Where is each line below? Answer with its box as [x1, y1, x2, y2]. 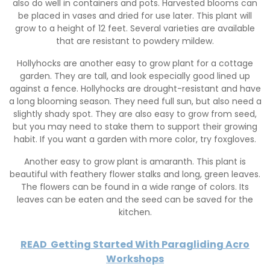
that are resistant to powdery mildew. [56, 34, 214, 47]
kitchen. [118, 206, 152, 218]
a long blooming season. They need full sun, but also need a [8, 95, 262, 107]
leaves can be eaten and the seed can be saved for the [17, 193, 253, 206]
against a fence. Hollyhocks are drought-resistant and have [9, 82, 261, 95]
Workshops [106, 251, 164, 266]
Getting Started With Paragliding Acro [51, 237, 250, 251]
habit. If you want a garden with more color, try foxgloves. [14, 133, 256, 145]
